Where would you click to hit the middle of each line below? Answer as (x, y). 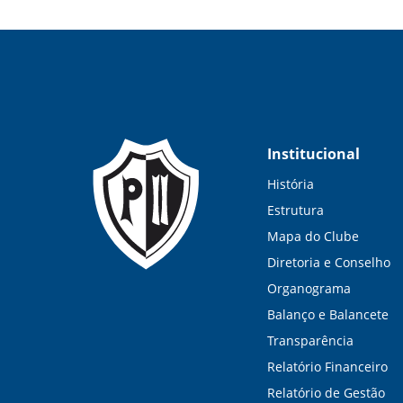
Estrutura (296, 210)
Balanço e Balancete (328, 314)
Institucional (313, 154)
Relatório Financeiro (327, 367)
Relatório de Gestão (326, 393)
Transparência (310, 340)
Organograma (309, 288)
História (291, 184)
